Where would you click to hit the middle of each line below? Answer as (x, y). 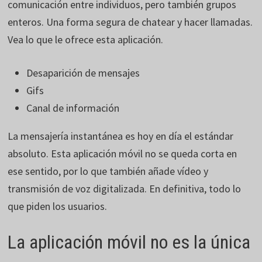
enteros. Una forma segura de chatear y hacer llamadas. (130, 22)
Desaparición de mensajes (83, 73)
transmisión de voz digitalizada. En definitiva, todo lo (125, 189)
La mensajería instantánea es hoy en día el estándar (121, 136)
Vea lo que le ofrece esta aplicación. (86, 40)
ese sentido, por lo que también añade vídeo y (108, 171)
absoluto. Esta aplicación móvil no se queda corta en (123, 154)
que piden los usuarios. (58, 206)
